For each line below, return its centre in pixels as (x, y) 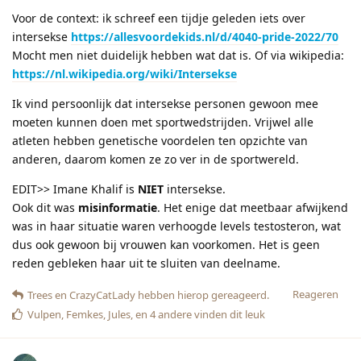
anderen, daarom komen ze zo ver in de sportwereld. (156, 160)
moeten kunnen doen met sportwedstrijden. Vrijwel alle (163, 122)
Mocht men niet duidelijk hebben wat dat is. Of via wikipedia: (178, 56)
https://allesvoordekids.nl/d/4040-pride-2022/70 (205, 37)
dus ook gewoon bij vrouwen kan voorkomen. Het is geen (166, 245)
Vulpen (44, 315)
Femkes (85, 315)
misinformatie (118, 208)
